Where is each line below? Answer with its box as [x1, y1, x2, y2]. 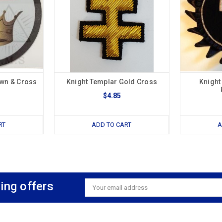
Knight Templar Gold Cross [66, 77, 158, 86]
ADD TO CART [92, 120, 131, 128]
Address [84, 191, 110, 199]
